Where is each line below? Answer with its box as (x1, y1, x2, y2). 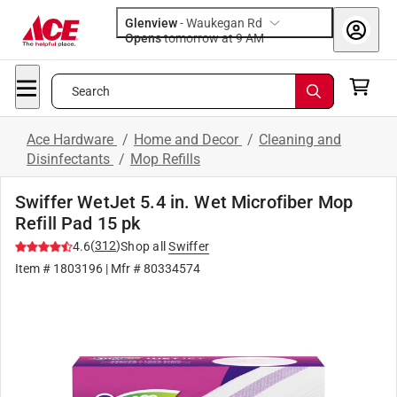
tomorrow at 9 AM (245, 31, 264, 45)
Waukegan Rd (186, 16, 262, 30)
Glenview (125, 16, 177, 30)
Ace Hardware (27, 131, 117, 148)
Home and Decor (134, 131, 242, 148)
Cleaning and (259, 131, 341, 148)
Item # (15, 261, 53, 276)
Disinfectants (27, 151, 113, 167)
